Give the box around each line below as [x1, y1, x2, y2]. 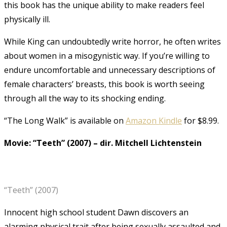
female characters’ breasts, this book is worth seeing [4, 78, 205, 90]
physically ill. [4, 13, 50, 25]
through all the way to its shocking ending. [4, 92, 166, 104]
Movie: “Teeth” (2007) [4, 137, 93, 148]
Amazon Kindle [126, 115, 182, 126]
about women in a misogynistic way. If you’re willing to [4, 50, 210, 61]
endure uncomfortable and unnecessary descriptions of [4, 64, 215, 75]
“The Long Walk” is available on [4, 115, 126, 126]
